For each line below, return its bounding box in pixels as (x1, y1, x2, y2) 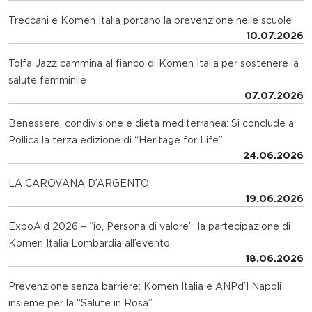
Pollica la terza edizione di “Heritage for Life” (8, 134, 223, 146)
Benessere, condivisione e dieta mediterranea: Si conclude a (8, 117, 294, 129)
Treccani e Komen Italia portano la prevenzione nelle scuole (8, 14, 292, 26)
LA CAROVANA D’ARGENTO (8, 177, 149, 189)
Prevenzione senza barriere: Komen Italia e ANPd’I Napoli (8, 280, 281, 292)
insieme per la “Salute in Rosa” (8, 297, 153, 309)
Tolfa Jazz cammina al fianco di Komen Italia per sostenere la (8, 57, 299, 69)
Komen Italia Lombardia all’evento (8, 237, 170, 249)
